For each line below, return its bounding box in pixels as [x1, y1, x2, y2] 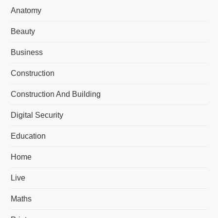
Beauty [11, 27, 36, 36]
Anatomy [11, 6, 42, 15]
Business [11, 48, 43, 56]
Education [11, 132, 46, 140]
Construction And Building [11, 90, 101, 98]
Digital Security [11, 111, 64, 119]
